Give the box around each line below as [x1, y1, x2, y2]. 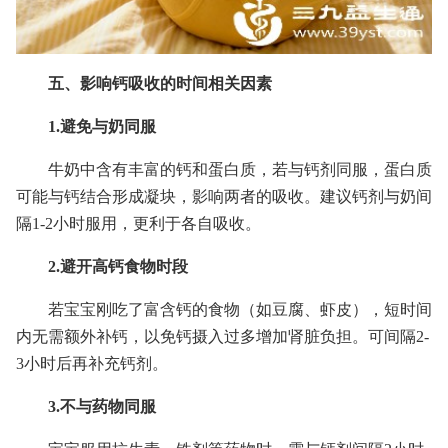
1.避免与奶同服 [48, 118, 156, 135]
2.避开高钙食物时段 [48, 258, 188, 275]
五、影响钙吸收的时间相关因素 [48, 75, 272, 92]
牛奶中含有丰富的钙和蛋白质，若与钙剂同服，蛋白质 [48, 161, 432, 178]
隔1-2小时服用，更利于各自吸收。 [16, 215, 261, 232]
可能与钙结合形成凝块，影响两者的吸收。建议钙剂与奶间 [16, 188, 432, 205]
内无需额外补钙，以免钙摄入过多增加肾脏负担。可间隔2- [16, 328, 429, 345]
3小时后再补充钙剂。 [16, 355, 168, 372]
